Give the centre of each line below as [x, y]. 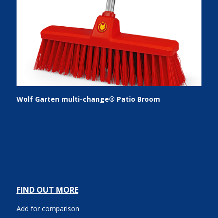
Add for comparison [48, 209]
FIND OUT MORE [47, 190]
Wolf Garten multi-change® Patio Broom [88, 99]
